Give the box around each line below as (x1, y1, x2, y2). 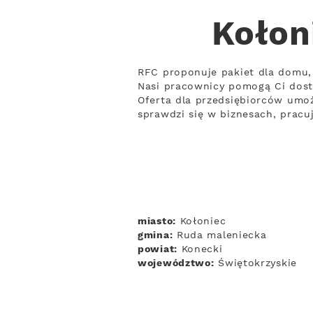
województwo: (138, 257, 214, 270)
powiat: (138, 243, 177, 256)
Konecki (177, 243, 223, 256)
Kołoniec (175, 215, 226, 228)
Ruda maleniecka (173, 229, 267, 242)
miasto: (138, 215, 176, 228)
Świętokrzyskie (214, 257, 297, 270)
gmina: (138, 229, 173, 242)
